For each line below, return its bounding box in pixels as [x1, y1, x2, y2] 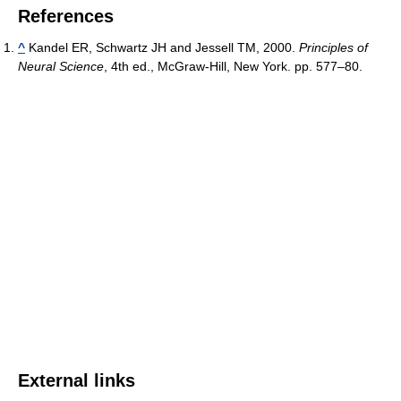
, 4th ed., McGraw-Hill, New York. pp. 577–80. [104, 59, 363, 74]
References [18, 6, 114, 27]
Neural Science [18, 59, 104, 74]
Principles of [299, 40, 368, 55]
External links [18, 371, 135, 391]
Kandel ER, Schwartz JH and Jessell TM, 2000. [25, 40, 299, 55]
